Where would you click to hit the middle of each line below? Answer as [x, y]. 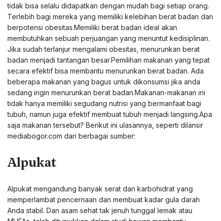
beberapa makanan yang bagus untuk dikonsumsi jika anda [104, 82]
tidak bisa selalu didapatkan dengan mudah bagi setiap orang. [108, 6]
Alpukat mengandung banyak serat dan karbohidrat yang [100, 189]
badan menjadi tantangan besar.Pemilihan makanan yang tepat [109, 60]
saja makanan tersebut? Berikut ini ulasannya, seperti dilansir [105, 125]
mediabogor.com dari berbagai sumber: [72, 136]
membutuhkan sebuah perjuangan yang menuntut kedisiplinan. [109, 38]
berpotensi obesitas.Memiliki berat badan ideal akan [92, 27]
